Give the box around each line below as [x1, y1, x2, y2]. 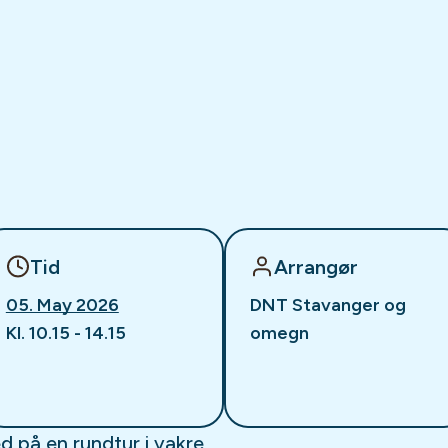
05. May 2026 [5, 294, 119, 316]
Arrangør [273, 254, 358, 279]
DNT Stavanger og [249, 294, 406, 316]
